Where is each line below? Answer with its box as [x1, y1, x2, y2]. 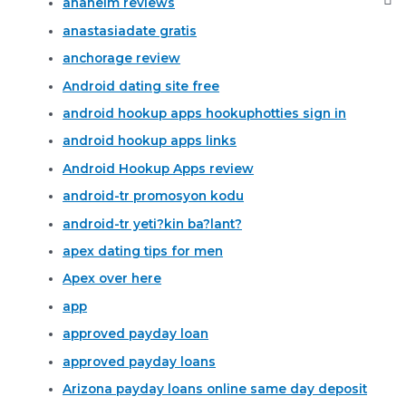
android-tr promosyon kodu [63, 188, 245, 204]
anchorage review [63, 51, 181, 66]
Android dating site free [63, 78, 220, 93]
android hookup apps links [63, 133, 237, 149]
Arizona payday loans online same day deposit [63, 381, 368, 396]
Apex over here [63, 271, 162, 286]
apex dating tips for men [63, 243, 224, 258]
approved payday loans [63, 353, 217, 369]
